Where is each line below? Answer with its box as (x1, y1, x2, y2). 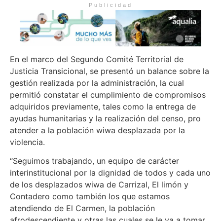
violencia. (10, 137, 45, 147)
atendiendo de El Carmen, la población (10, 203, 155, 214)
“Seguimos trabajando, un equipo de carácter (10, 156, 179, 166)
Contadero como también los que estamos (10, 191, 170, 202)
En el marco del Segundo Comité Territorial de (10, 54, 184, 64)
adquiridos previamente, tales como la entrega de (10, 101, 196, 111)
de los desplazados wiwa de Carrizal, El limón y (10, 180, 188, 190)
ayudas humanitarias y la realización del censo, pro (10, 113, 201, 123)
